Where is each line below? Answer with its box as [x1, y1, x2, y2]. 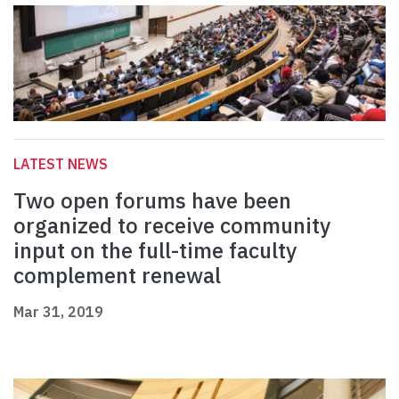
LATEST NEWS [13, 155, 108, 174]
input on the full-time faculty [13, 236, 297, 265]
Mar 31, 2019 [13, 303, 103, 322]
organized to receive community [13, 211, 330, 240]
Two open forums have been [13, 186, 291, 216]
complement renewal [13, 261, 221, 290]
